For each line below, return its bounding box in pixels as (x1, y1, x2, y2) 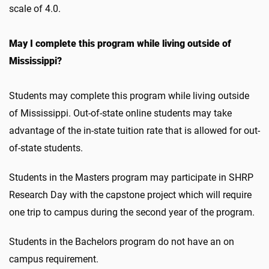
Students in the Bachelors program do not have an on (9, 236, 234, 247)
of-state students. (9, 142, 85, 154)
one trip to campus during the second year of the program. (9, 207, 257, 218)
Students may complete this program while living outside (9, 90, 249, 101)
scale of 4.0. (9, 3, 61, 14)
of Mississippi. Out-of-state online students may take (9, 107, 232, 119)
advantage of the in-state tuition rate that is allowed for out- (9, 125, 260, 136)
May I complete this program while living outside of (9, 38, 231, 49)
